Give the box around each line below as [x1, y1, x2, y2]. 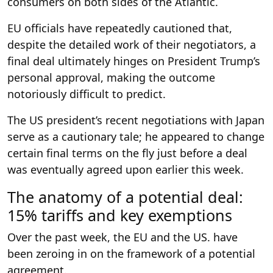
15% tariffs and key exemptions [7, 205, 232, 225]
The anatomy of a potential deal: [7, 186, 243, 207]
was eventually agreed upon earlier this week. [7, 162, 244, 177]
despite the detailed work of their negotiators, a [7, 37, 256, 52]
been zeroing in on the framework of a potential [7, 246, 255, 261]
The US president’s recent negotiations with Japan [7, 113, 264, 127]
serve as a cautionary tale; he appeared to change [7, 129, 264, 144]
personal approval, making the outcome [7, 70, 215, 85]
